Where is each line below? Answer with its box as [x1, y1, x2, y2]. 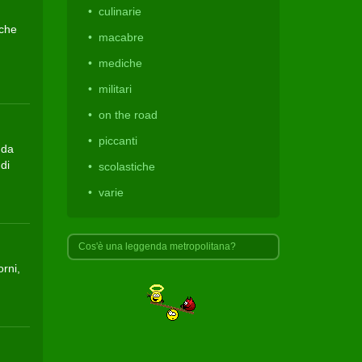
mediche [99, 57, 143, 69]
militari [99, 82, 133, 95]
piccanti [99, 134, 138, 147]
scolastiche [99, 160, 156, 173]
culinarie [99, 5, 142, 18]
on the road [99, 108, 158, 121]
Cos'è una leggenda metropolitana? [78, 241, 237, 252]
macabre [99, 31, 145, 44]
